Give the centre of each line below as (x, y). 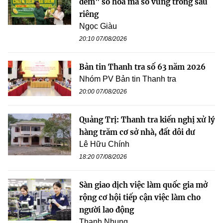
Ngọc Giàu (98, 26)
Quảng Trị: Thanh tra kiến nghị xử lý (147, 119)
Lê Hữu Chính (104, 144)
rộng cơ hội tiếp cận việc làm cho (140, 197)
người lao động (107, 210)
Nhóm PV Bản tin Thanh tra (128, 79)
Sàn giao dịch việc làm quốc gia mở (143, 185)
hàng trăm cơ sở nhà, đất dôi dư (137, 132)
